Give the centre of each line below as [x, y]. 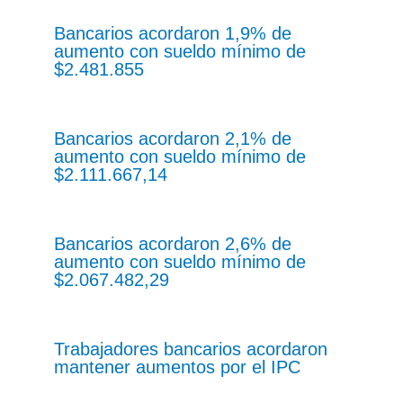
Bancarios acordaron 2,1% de [173, 139]
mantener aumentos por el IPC [177, 367]
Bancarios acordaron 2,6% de [173, 244]
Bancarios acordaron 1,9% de [173, 34]
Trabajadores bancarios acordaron [191, 349]
